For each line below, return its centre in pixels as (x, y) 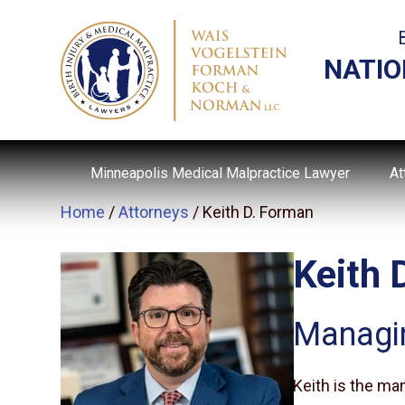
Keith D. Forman (259, 212)
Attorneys (154, 212)
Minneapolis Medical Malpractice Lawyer (220, 173)
